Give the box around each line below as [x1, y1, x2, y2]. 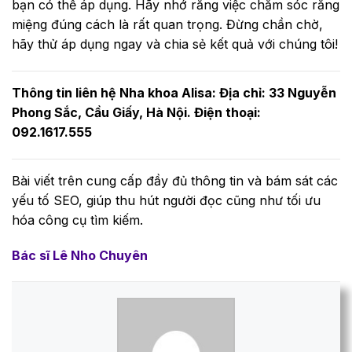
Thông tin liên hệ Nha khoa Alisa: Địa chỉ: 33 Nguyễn [12, 84, 336, 101]
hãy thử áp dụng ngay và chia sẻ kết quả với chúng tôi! [12, 35, 338, 52]
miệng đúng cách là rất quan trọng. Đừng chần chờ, [12, 16, 323, 32]
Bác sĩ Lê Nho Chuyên [12, 247, 148, 264]
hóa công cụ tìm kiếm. [12, 211, 143, 228]
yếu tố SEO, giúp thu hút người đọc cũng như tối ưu [12, 192, 321, 208]
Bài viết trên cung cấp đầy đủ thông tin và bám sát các [12, 172, 338, 189]
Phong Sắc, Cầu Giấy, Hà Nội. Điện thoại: [12, 104, 261, 120]
